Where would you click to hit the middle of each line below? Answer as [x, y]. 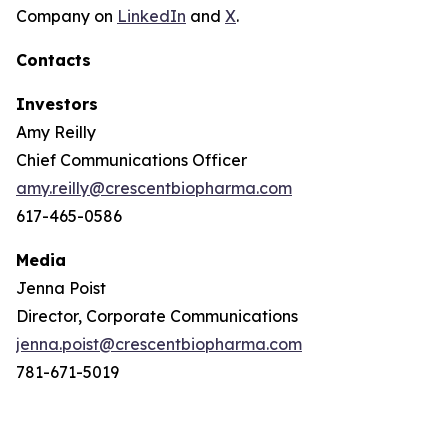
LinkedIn [151, 15]
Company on [66, 15]
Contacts [53, 59]
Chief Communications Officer [131, 159]
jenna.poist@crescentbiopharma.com [159, 343]
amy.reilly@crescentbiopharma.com [154, 187]
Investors [57, 103]
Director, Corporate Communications [157, 315]
